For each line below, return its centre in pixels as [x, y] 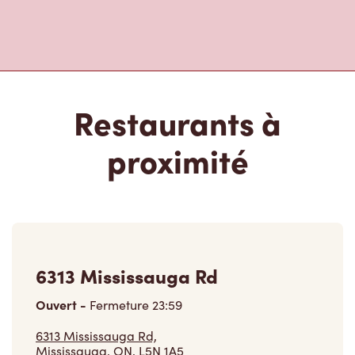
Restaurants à [177, 122]
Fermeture [119, 305]
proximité [177, 160]
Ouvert [58, 305]
